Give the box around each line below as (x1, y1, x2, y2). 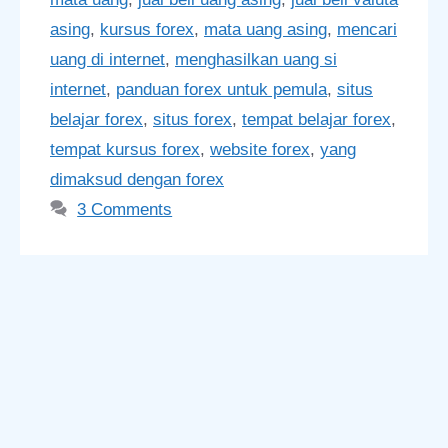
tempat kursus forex (50, 139, 200, 159)
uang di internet (50, 49, 165, 69)
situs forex (153, 109, 232, 129)
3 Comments (77, 199, 173, 219)
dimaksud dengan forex (50, 169, 224, 189)
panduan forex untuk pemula (116, 79, 327, 99)
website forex (210, 139, 310, 159)
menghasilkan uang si (175, 49, 337, 69)
